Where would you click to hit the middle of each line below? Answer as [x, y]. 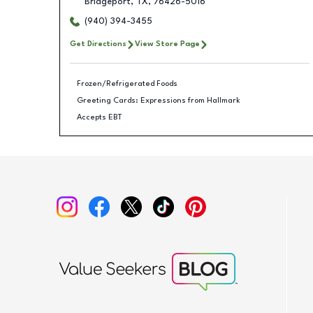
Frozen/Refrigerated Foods [127, 83]
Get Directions [98, 44]
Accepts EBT [100, 117]
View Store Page [167, 44]
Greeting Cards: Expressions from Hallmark [159, 100]
